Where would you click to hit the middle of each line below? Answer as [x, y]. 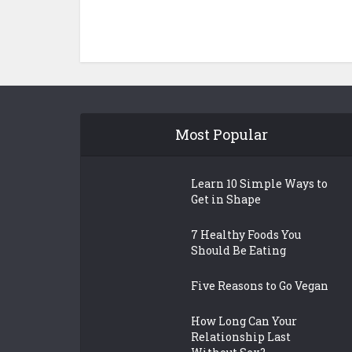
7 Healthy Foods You [246, 235]
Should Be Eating [238, 251]
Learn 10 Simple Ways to [259, 184]
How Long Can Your [244, 321]
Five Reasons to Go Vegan [260, 286]
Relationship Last [241, 337]
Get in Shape [226, 200]
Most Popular [221, 135]
